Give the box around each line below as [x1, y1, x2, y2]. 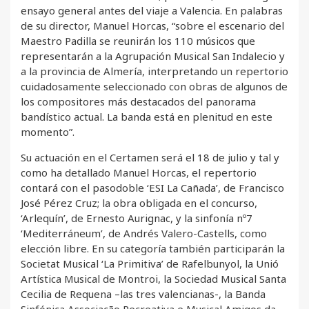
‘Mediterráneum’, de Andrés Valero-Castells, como [21, 226, 267, 241]
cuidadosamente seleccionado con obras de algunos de [21, 79, 288, 94]
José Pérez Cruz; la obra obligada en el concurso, [21, 196, 257, 210]
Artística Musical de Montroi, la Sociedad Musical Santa [21, 272, 286, 286]
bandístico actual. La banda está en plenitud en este [21, 110, 272, 124]
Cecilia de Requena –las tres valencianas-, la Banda [21, 287, 266, 301]
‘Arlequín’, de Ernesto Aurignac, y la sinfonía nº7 [21, 211, 252, 226]
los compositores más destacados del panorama [21, 94, 256, 109]
